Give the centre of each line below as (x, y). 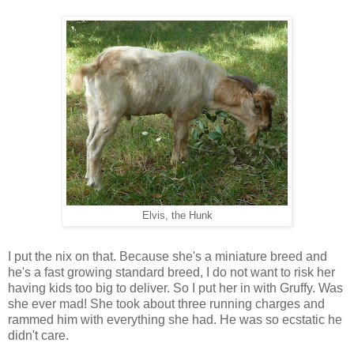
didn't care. (38, 335)
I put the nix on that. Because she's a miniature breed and (168, 256)
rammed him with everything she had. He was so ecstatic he (175, 319)
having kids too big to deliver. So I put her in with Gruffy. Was (175, 288)
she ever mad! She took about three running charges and (166, 303)
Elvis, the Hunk (177, 215)
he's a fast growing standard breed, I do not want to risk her (171, 272)
